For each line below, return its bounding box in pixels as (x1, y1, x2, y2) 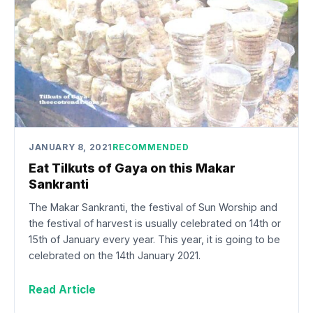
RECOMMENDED (112, 142, 189, 153)
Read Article (29, 282, 96, 296)
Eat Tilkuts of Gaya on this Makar (29, 161, 235, 176)
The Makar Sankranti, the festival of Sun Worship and (29, 201, 277, 213)
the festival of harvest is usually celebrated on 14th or (29, 217, 281, 229)
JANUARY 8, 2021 (29, 142, 112, 153)
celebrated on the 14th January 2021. (29, 249, 201, 261)
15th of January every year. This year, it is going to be (29, 233, 280, 245)
